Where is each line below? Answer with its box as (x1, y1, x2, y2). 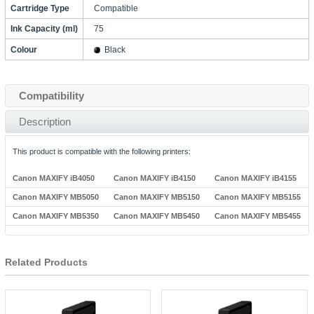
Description (18, 115, 71, 128)
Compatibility (18, 89, 84, 102)
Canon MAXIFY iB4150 (113, 173, 196, 182)
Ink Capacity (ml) (10, 23, 78, 34)
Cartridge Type (10, 3, 69, 13)
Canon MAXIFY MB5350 (12, 211, 99, 220)
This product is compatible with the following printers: (12, 146, 191, 156)
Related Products (4, 256, 88, 268)
